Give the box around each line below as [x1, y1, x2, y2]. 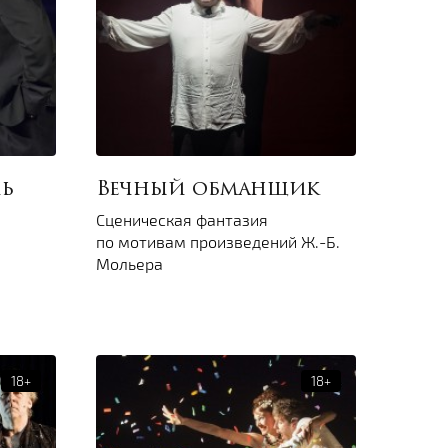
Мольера [96, 254, 163, 274]
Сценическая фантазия [96, 210, 268, 230]
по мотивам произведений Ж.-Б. [96, 232, 340, 252]
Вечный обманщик [96, 180, 320, 201]
